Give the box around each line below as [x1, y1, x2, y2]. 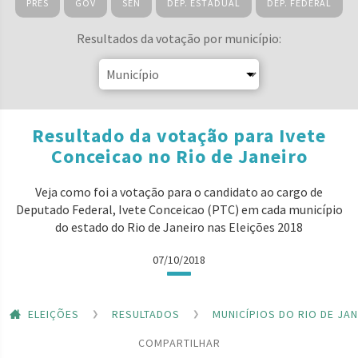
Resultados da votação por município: [77, 30, 281, 46]
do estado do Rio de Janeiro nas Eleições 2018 [55, 219, 303, 235]
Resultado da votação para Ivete [32, 123, 326, 148]
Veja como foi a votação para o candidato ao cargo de [35, 184, 323, 200]
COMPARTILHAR [137, 335, 221, 350]
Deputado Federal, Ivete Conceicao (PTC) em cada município [15, 201, 343, 217]
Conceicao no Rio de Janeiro [50, 144, 308, 169]
